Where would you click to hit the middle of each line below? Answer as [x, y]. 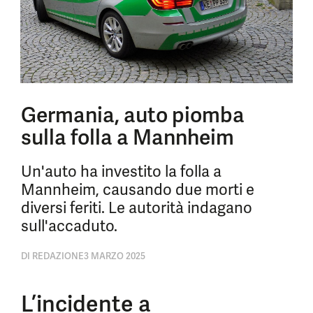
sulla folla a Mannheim [128, 137]
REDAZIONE [57, 256]
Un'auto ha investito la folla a [121, 172]
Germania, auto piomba [133, 115]
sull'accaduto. [69, 226]
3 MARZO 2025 [115, 256]
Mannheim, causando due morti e [138, 190]
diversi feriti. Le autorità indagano [137, 208]
